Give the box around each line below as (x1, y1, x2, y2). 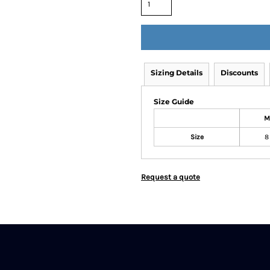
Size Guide (154, 97, 194, 106)
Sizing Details (151, 68, 202, 77)
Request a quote (141, 172, 200, 181)
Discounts (221, 68, 258, 77)
